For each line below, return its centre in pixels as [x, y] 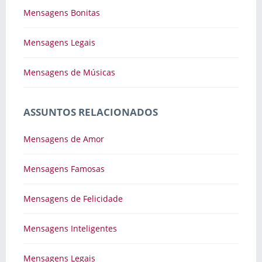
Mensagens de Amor [64, 139]
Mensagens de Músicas [69, 72]
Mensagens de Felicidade [73, 198]
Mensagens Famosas [64, 168]
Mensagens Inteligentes [70, 228]
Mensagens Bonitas [62, 12]
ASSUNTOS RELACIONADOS [91, 112]
